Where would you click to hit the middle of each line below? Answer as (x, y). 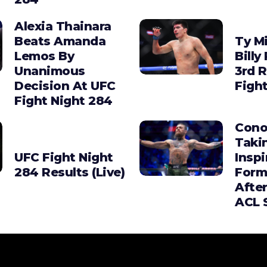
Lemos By (44, 56)
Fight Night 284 (63, 100)
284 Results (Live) (69, 172)
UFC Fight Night (64, 157)
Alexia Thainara (63, 26)
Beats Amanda (60, 41)
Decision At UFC (65, 86)
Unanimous (50, 71)
